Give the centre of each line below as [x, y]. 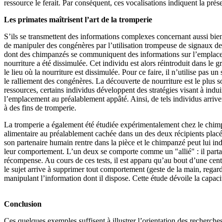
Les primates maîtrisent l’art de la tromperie [78, 19]
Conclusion [23, 204]
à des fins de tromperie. [40, 108]
